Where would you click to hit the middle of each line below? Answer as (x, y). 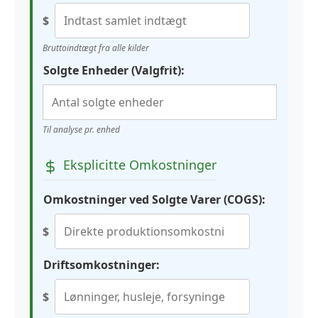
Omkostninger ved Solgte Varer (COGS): (154, 199)
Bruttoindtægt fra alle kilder (96, 48)
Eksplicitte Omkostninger (140, 165)
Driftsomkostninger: (102, 264)
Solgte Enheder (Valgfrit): (114, 71)
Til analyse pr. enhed (81, 130)
